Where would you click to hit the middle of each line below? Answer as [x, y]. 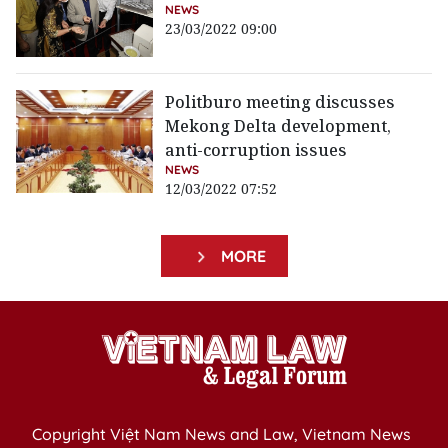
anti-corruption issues [256, 150]
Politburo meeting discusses [280, 102]
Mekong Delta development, [278, 126]
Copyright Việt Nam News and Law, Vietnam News [221, 434]
